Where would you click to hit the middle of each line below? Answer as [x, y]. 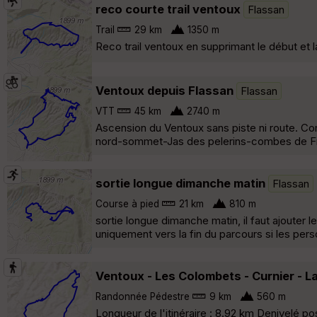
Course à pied [127, 203]
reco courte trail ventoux [168, 9]
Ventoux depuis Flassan [165, 90]
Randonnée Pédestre [143, 296]
